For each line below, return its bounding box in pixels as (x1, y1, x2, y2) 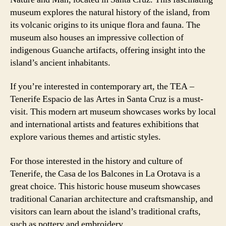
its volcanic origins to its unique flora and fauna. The (10, 19, 200, 31)
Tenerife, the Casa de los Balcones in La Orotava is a (10, 167, 200, 180)
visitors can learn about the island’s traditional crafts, (10, 205, 201, 217)
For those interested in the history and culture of (10, 155, 183, 167)
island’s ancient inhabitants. (10, 56, 110, 69)
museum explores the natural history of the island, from (10, 6, 210, 18)
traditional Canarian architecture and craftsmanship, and (10, 193, 213, 205)
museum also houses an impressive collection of (10, 31, 184, 43)
